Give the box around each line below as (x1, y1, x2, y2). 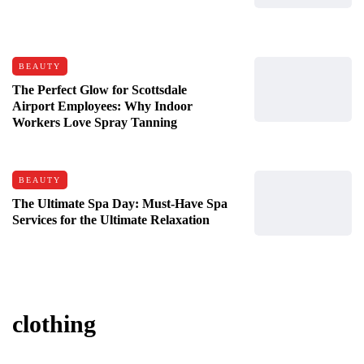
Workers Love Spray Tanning (12, 115, 177, 129)
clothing (12, 310, 96, 337)
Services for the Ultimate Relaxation (12, 212, 210, 227)
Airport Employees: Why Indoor (12, 98, 193, 113)
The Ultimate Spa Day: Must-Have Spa (12, 196, 227, 210)
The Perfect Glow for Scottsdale (12, 82, 187, 97)
